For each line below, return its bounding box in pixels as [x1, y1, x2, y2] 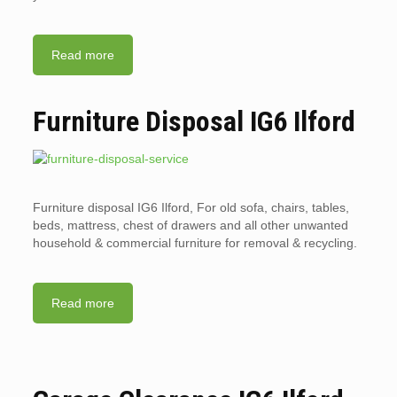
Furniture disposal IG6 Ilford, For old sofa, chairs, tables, [32, 200, 349, 215]
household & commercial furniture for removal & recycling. [32, 236, 357, 251]
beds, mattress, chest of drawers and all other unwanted [32, 218, 348, 233]
